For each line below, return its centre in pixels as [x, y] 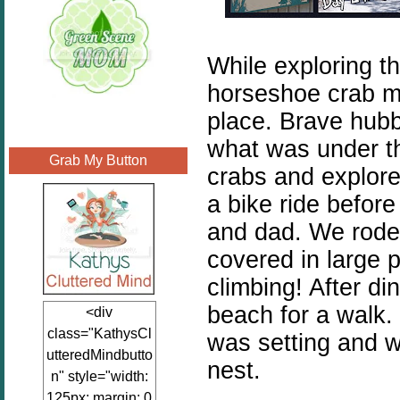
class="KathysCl [99, 333]
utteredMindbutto [99, 355]
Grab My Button [98, 160]
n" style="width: [99, 376]
